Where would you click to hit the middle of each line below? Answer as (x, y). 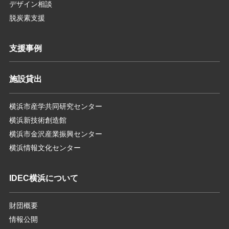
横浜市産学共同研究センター (55, 107)
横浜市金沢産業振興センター (55, 134)
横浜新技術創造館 (38, 120)
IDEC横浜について (43, 178)
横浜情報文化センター (45, 148)
